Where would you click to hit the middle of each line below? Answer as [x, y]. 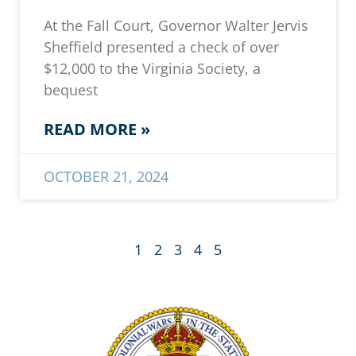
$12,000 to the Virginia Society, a [152, 69]
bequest [71, 90]
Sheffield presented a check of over [161, 47]
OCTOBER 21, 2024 [106, 177]
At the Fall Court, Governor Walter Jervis [176, 26]
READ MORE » [97, 130]
